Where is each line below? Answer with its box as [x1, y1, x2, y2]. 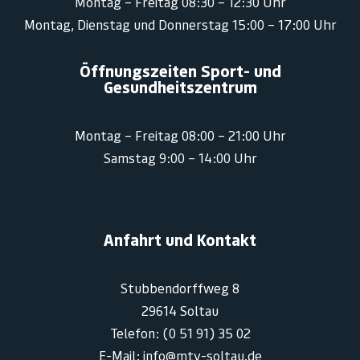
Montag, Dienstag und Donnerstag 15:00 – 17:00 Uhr [23, 16, 337, 33]
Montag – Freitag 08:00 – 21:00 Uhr [74, 127, 286, 144]
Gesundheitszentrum [103, 77, 257, 97]
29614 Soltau [141, 303, 219, 320]
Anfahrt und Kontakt [104, 231, 256, 251]
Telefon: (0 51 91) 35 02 [109, 325, 251, 342]
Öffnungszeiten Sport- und [79, 61, 281, 81]
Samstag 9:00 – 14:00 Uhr [103, 149, 257, 166]
